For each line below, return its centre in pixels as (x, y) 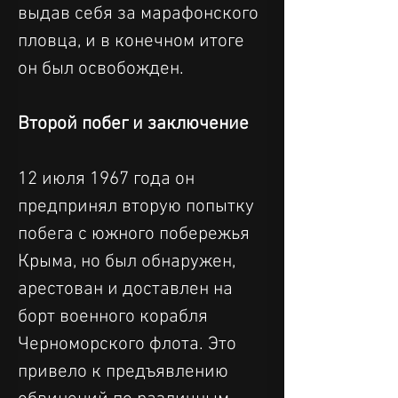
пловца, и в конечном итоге (133, 41)
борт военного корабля (115, 316)
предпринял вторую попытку (138, 206)
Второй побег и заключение (133, 123)
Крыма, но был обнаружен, (129, 261)
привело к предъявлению (125, 371)
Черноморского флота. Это (129, 344)
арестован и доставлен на (127, 289)
